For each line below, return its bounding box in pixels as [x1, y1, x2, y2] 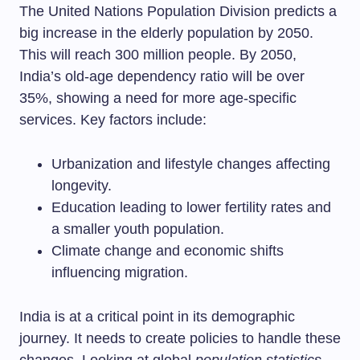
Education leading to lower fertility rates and [51, 199, 331, 215]
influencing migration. [51, 264, 188, 280]
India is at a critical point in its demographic [19, 309, 295, 325]
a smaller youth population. [51, 221, 224, 237]
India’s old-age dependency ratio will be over [19, 68, 305, 84]
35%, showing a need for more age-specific [19, 90, 297, 106]
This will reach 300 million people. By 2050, [19, 47, 297, 63]
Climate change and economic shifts [51, 243, 284, 259]
